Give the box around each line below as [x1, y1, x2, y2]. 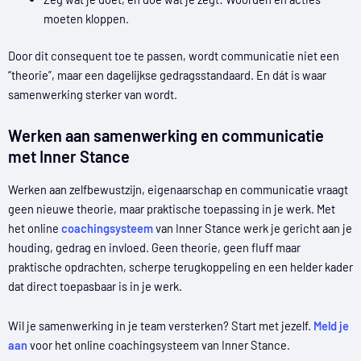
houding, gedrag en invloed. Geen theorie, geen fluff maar [8, 239, 301, 255]
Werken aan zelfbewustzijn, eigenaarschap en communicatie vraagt [8, 181, 348, 197]
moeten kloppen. [43, 11, 129, 27]
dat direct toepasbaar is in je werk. [8, 278, 182, 293]
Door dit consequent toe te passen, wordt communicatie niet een [8, 48, 339, 64]
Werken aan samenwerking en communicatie [8, 125, 324, 145]
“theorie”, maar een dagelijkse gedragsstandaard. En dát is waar [8, 68, 326, 83]
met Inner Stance [8, 146, 130, 166]
